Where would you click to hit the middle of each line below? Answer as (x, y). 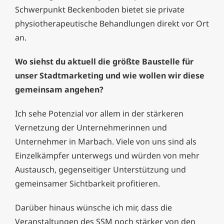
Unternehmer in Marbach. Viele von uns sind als (106, 142)
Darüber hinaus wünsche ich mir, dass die (93, 208)
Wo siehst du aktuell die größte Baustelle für (104, 62)
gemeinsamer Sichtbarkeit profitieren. (87, 184)
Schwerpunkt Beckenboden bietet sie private (100, 10)
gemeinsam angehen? (59, 90)
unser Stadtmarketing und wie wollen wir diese (110, 76)
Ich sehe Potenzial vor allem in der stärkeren (99, 114)
